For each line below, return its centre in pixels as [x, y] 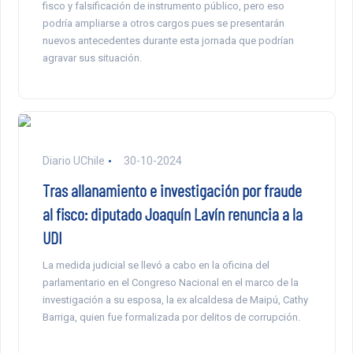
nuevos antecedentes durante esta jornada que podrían [168, 40]
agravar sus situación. [92, 58]
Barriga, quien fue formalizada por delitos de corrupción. [171, 317]
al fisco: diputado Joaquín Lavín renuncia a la [172, 213]
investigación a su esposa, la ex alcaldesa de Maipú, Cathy [175, 299]
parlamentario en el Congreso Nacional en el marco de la [170, 282]
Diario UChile [73, 160]
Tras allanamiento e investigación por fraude [172, 190]
